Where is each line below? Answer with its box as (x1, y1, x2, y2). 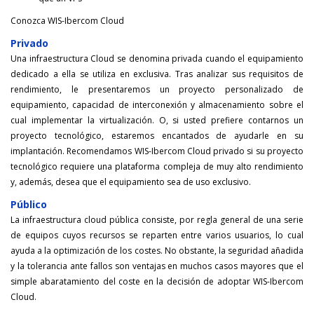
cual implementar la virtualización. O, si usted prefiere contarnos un (11, 114, 303, 127)
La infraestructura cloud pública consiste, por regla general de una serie (11, 214, 303, 226)
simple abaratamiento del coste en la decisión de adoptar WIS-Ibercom (11, 275, 303, 288)
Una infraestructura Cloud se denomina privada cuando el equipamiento (11, 53, 303, 65)
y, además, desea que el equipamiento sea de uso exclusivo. (11, 176, 251, 189)
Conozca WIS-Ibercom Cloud (11, 15, 124, 27)
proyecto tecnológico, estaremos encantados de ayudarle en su (11, 130, 303, 142)
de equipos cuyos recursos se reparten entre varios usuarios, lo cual (11, 229, 303, 242)
